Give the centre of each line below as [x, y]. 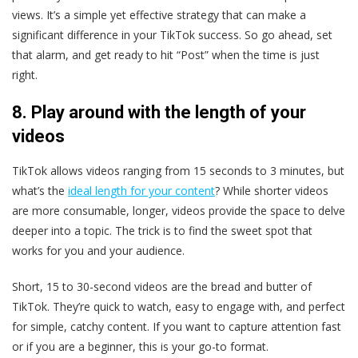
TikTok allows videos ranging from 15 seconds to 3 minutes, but [178, 171]
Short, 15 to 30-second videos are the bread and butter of [162, 287]
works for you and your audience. [98, 251]
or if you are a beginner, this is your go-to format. [140, 347]
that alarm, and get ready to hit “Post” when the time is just [166, 55]
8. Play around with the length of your [159, 113]
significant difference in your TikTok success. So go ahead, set [172, 35]
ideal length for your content [141, 191]
